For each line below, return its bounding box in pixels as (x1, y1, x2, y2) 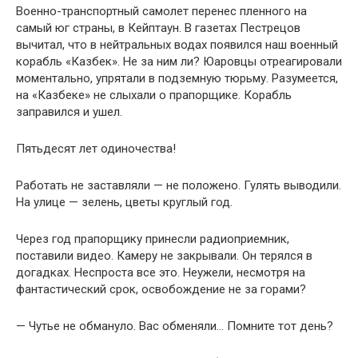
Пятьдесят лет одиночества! (16, 141, 176, 156)
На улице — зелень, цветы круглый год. (16, 195, 233, 209)
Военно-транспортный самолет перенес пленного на (16, 4, 307, 18)
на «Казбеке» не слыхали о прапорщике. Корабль (16, 88, 292, 102)
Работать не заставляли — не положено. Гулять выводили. (16, 178, 341, 193)
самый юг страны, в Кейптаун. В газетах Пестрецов (16, 21, 300, 35)
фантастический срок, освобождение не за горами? (16, 282, 306, 296)
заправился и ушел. (16, 105, 122, 119)
